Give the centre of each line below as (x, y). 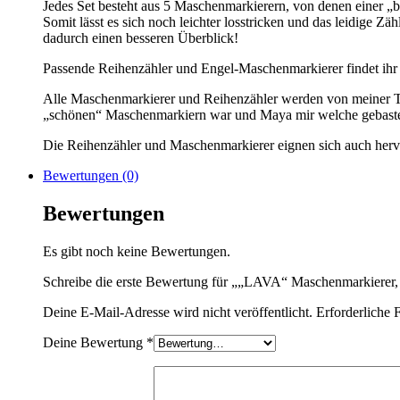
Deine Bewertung (95, 342)
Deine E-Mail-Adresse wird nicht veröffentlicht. (178, 312)
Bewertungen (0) (91, 175)
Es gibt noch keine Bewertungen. (137, 251)
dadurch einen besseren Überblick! (141, 37)
